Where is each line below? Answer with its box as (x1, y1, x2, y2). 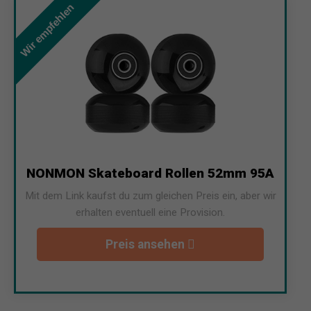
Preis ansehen (106, 237, 187, 251)
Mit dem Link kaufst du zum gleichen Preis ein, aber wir (24, 189, 276, 202)
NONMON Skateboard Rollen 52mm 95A (26, 165, 274, 181)
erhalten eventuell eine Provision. (76, 205, 225, 219)
